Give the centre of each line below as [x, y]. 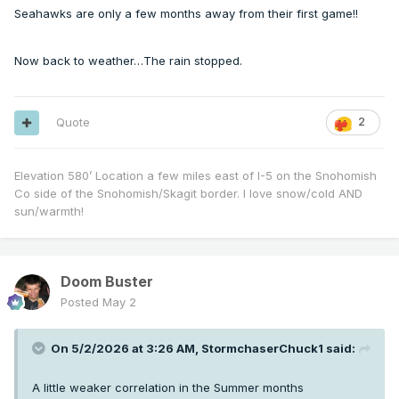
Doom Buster [107, 282]
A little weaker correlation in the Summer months [168, 388]
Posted [81, 302]
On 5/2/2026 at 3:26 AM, [126, 349]
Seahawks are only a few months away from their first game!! [188, 14]
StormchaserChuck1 [262, 349]
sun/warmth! [51, 212]
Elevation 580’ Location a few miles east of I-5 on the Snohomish [195, 176]
